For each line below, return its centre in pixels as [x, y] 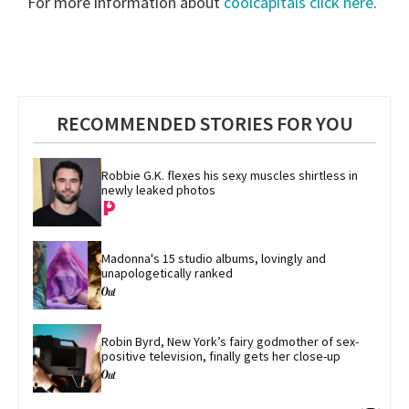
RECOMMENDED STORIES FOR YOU [204, 123]
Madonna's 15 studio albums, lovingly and [215, 259]
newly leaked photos [158, 190]
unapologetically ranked [167, 273]
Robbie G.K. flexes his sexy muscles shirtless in [231, 176]
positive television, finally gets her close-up [221, 357]
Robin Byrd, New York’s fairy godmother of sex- [230, 342]
